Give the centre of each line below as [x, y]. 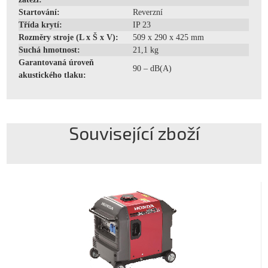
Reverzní [148, 12]
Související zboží [134, 133]
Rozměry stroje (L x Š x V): [69, 37]
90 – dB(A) [153, 68]
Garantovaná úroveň [57, 62]
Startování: [39, 12]
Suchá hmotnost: [50, 50]
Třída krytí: [41, 25]
